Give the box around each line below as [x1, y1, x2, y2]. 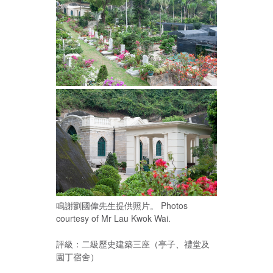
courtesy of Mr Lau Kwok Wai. [56, 211, 171, 224]
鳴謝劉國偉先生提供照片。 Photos [56, 199, 188, 211]
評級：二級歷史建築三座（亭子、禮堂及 [56, 237, 210, 250]
